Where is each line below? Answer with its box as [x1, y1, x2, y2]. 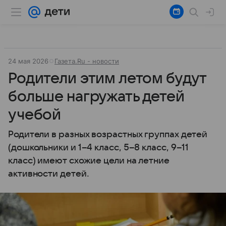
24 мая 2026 [8, 57, 48, 65]
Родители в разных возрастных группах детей [8, 130, 208, 139]
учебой [8, 106, 62, 123]
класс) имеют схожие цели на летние [8, 156, 169, 165]
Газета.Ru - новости [54, 57, 119, 65]
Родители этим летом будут [8, 70, 207, 87]
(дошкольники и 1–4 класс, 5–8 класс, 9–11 [8, 143, 189, 152]
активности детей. [8, 169, 89, 179]
